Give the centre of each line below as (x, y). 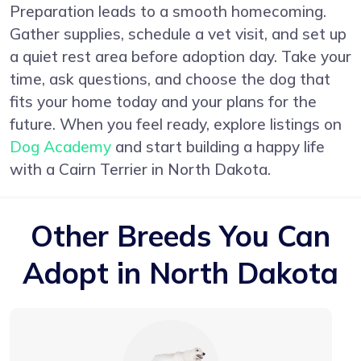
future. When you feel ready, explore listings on (176, 124)
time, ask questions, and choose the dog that (170, 79)
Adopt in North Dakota (180, 272)
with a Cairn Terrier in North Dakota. (140, 169)
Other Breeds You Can (180, 235)
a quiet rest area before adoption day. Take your (180, 56)
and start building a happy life (218, 146)
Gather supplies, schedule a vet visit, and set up (178, 33)
